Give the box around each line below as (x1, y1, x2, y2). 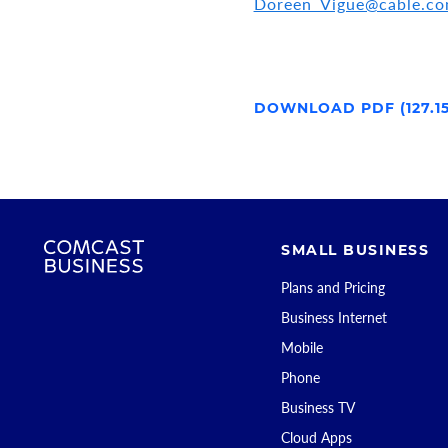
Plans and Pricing (281, 279, 385, 296)
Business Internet (281, 309, 387, 326)
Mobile (281, 339, 323, 356)
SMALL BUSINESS (281, 241, 429, 259)
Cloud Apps (281, 429, 352, 446)
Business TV (281, 399, 355, 416)
